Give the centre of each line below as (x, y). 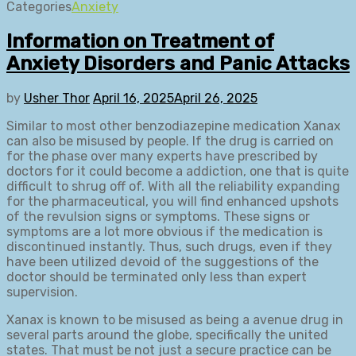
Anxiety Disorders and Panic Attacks (178, 63)
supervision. (42, 292)
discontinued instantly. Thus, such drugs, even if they (169, 246)
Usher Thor (57, 98)
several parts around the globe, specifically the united (167, 335)
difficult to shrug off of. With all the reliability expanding (173, 186)
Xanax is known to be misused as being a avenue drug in (175, 319)
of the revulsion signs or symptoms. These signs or (158, 216)
